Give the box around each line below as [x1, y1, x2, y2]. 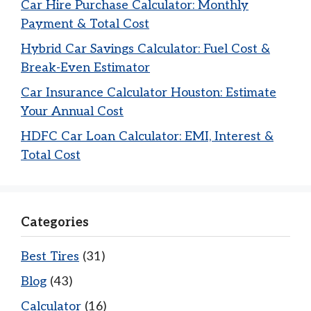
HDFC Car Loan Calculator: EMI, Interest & [21, 129, 274, 144]
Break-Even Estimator [21, 60, 150, 75]
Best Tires [21, 249, 79, 264]
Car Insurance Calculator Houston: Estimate [21, 85, 276, 100]
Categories [21, 215, 89, 230]
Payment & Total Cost [21, 17, 149, 31]
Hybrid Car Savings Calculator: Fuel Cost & [21, 42, 270, 56]
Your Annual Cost [21, 104, 124, 119]
